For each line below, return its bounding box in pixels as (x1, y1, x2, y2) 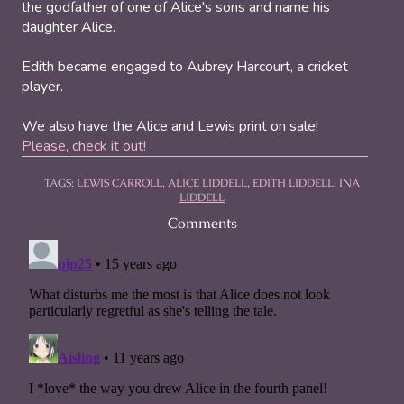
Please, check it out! (22, 135, 146, 156)
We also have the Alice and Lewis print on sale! (22, 115, 318, 136)
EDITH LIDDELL (252, 175, 334, 190)
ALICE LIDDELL (168, 175, 247, 190)
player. (22, 76, 63, 96)
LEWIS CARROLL (77, 175, 162, 190)
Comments (167, 213, 237, 233)
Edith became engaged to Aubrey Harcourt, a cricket (22, 56, 348, 77)
